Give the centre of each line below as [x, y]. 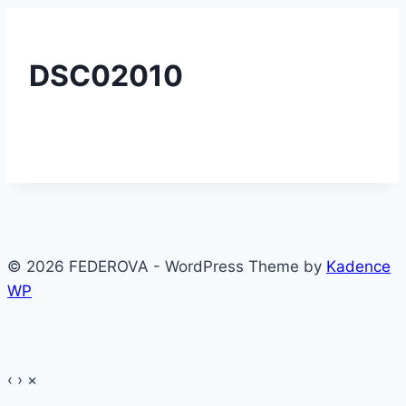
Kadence [358, 267]
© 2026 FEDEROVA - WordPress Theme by [167, 267]
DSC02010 [106, 75]
